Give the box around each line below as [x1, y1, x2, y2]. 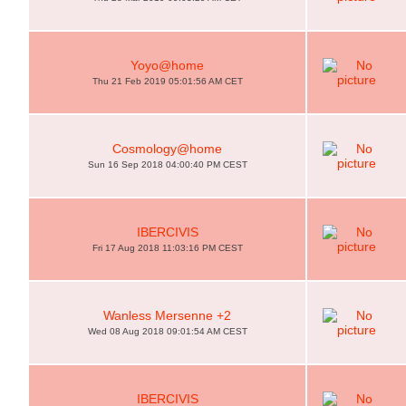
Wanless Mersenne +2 [103, 308, 231, 323]
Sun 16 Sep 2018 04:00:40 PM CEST [87, 159, 247, 169]
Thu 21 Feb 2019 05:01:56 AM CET [92, 76, 243, 86]
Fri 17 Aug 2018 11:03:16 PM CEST [92, 243, 243, 253]
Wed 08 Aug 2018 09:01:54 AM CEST [87, 326, 247, 336]
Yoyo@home [130, 58, 204, 72]
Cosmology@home [112, 141, 222, 156]
